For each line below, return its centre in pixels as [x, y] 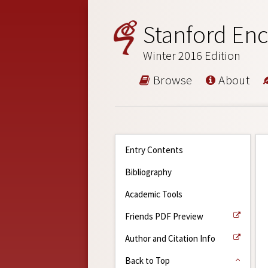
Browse [171, 80]
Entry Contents [154, 150]
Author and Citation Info [170, 238]
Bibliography [148, 172]
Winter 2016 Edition [192, 55]
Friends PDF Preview [164, 216]
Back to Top [147, 260]
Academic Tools [154, 194]
